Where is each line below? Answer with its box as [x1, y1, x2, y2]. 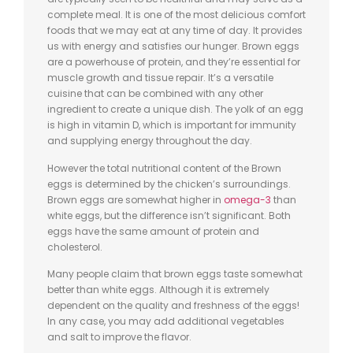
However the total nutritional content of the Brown [47, 161, 281, 175]
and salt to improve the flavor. [47, 330, 191, 344]
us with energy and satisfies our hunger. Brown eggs [47, 39, 299, 54]
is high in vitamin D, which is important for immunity [47, 118, 296, 132]
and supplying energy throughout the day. [47, 134, 252, 148]
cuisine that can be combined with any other [47, 87, 263, 101]
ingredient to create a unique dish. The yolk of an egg [47, 102, 303, 117]
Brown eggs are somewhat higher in [47, 192, 224, 206]
